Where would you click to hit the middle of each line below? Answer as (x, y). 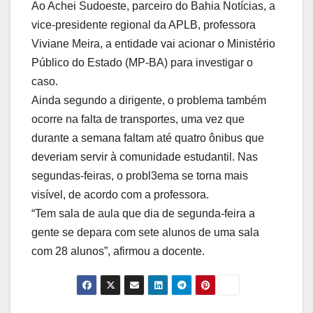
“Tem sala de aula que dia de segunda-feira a (143, 214)
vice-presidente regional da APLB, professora (144, 25)
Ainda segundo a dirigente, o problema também (149, 101)
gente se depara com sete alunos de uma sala (145, 233)
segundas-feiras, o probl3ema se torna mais (140, 176)
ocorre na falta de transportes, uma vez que (138, 119)
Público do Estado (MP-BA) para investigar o (142, 63)
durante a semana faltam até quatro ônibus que (148, 138)
